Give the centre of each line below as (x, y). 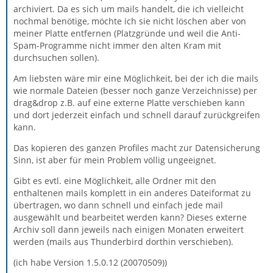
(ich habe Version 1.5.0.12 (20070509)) (90, 262)
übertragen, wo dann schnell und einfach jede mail (118, 205)
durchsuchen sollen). (56, 58)
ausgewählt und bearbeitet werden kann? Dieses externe (130, 217)
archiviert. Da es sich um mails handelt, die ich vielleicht (129, 9)
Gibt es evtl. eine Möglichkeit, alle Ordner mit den (115, 181)
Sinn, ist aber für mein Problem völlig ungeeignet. (115, 160)
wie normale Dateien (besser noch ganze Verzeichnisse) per (135, 90)
